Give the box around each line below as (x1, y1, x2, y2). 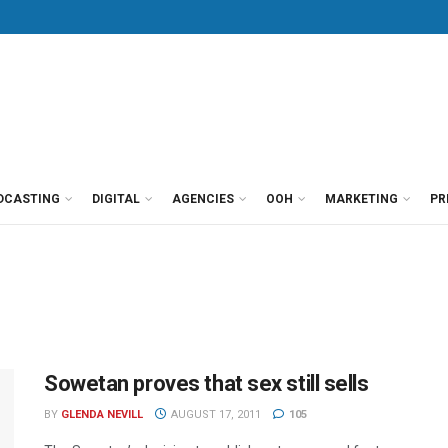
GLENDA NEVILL (61, 408, 143, 421)
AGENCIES (172, 192, 234, 206)
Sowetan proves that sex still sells (44, 371, 369, 396)
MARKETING (325, 192, 398, 206)
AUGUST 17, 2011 (167, 408, 261, 421)
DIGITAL (92, 192, 140, 206)
